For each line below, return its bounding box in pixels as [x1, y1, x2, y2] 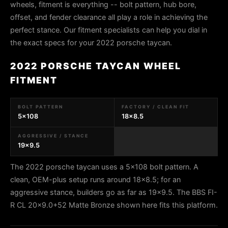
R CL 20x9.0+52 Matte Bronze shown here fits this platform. [10, 201, 218, 209]
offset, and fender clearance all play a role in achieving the [10, 13, 208, 21]
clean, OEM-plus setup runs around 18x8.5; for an [10, 175, 181, 184]
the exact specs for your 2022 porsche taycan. [10, 38, 172, 47]
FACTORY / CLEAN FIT [121, 104, 189, 109]
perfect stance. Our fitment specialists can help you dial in [10, 25, 207, 34]
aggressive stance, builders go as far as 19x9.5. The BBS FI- [10, 188, 217, 196]
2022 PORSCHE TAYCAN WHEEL [10, 61, 181, 71]
